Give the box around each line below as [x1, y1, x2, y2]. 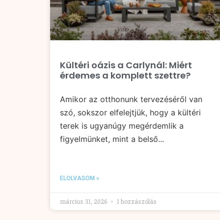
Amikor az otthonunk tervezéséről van [60, 94, 202, 105]
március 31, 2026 [60, 197, 109, 206]
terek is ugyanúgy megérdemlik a [60, 121, 184, 131]
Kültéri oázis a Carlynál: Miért [60, 59, 192, 72]
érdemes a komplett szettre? [60, 69, 191, 82]
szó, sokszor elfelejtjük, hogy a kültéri [60, 108, 201, 118]
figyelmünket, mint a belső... [60, 134, 164, 144]
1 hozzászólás [115, 197, 157, 206]
